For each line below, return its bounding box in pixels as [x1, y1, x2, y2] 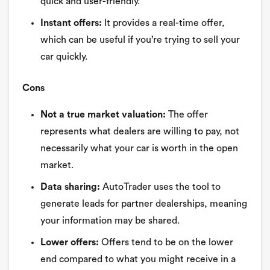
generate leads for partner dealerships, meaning [40, 198, 247, 209]
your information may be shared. [40, 215, 180, 225]
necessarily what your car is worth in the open [40, 143, 238, 153]
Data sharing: [40, 181, 100, 192]
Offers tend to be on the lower [99, 237, 233, 247]
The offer [166, 109, 208, 119]
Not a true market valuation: [40, 109, 166, 119]
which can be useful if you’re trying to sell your [40, 34, 240, 45]
